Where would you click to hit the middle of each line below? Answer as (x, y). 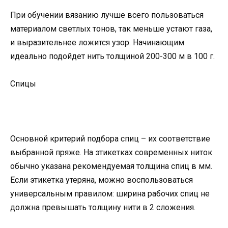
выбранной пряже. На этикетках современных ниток (111, 153)
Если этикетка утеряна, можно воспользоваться (102, 180)
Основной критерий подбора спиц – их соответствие (110, 139)
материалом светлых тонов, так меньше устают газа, (111, 28)
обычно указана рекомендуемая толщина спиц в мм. (111, 166)
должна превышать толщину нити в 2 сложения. (103, 208)
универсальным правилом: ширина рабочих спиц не (110, 194)
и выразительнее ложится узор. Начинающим (97, 42)
